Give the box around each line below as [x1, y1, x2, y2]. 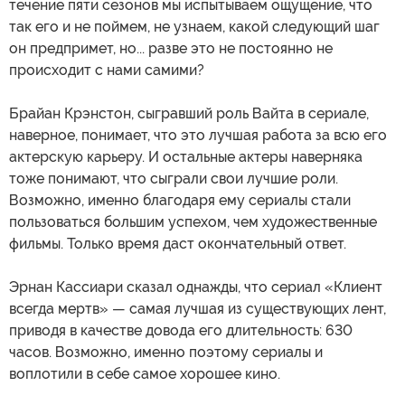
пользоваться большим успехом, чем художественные [9, 213, 377, 231]
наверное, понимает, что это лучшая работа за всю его [9, 127, 387, 145]
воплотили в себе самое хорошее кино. [9, 365, 280, 383]
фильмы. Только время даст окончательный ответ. [9, 235, 346, 253]
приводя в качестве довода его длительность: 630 [9, 322, 353, 340]
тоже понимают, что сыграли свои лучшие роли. [9, 170, 338, 188]
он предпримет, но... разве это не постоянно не [9, 40, 333, 58]
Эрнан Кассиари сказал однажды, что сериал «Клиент [9, 278, 382, 297]
